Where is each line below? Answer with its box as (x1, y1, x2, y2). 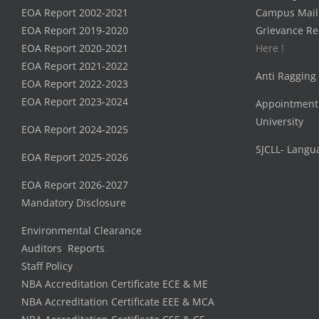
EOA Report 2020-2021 (21, 41, 128, 55)
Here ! (255, 41, 284, 55)
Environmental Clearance (21, 224, 142, 238)
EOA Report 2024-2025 (21, 122, 128, 137)
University (255, 115, 303, 129)
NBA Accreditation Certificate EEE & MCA (21, 295, 214, 309)
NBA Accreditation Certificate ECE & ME (21, 277, 208, 291)
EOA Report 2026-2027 (21, 178, 128, 192)
